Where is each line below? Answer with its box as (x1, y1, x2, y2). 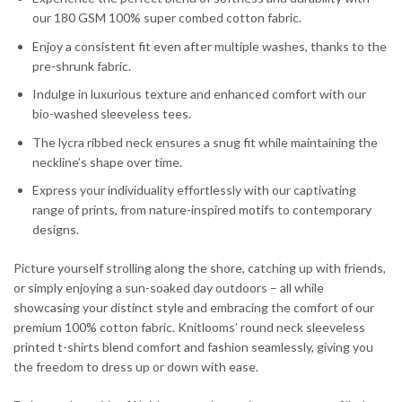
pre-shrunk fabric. (32, 57, 131, 74)
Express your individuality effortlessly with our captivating (32, 182, 356, 198)
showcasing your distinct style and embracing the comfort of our (13, 300, 374, 316)
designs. (32, 222, 79, 238)
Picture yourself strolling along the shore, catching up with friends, (13, 260, 386, 276)
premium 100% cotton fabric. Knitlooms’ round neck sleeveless (13, 319, 365, 336)
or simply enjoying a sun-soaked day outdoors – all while (13, 280, 324, 296)
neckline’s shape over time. (32, 153, 182, 170)
